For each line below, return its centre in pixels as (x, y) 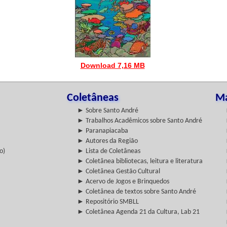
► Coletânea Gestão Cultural (119, 172)
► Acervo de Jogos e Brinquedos (123, 182)
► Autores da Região (107, 141)
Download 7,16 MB (112, 65)
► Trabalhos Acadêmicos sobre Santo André (140, 121)
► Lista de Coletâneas (109, 151)
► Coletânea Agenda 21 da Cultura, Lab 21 (138, 212)
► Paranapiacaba (103, 131)
